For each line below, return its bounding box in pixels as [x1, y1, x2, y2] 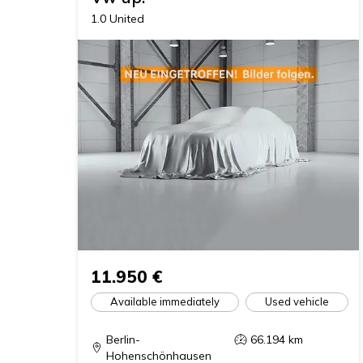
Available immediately [110, 295, 220, 308]
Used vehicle [265, 295, 329, 308]
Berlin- [105, 331, 140, 347]
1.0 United [91, 11, 144, 26]
